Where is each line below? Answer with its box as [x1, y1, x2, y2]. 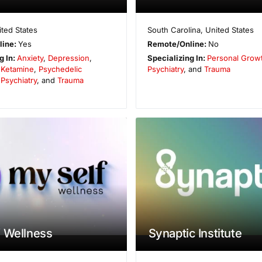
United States [205, 25, 254, 35]
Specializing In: [147, 53, 207, 63]
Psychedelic [38, 64, 82, 74]
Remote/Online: [147, 39, 208, 49]
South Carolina [147, 25, 201, 35]
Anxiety [17, 53, 43, 63]
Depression [48, 53, 89, 63]
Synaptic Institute [148, 226, 242, 241]
